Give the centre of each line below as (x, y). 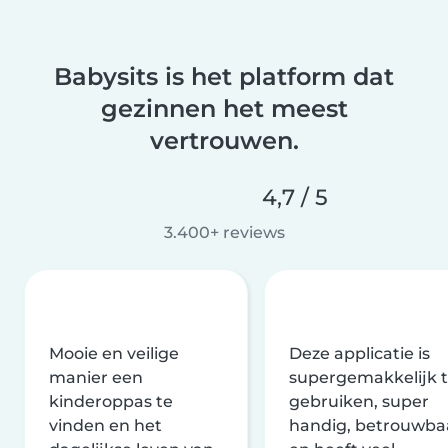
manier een (96, 377)
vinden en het (105, 425)
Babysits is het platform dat (224, 76)
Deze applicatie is (359, 353)
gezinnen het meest (224, 108)
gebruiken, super (359, 401)
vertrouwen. (224, 140)
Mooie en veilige (114, 353)
